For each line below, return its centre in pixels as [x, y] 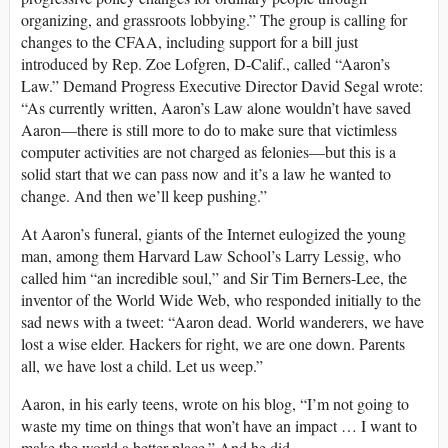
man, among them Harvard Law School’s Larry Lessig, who [211, 256]
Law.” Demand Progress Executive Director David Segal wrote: [222, 86]
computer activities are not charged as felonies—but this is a [208, 152]
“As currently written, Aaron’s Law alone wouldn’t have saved [216, 108]
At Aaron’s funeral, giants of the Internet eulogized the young [213, 234]
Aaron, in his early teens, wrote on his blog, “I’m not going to [215, 404]
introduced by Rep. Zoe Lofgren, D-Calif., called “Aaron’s [205, 64]
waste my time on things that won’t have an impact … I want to [219, 426]
